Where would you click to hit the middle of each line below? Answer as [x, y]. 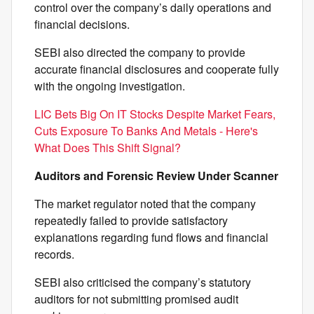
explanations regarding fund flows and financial [151, 238]
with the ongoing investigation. [110, 86]
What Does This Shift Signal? [108, 148]
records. [54, 254]
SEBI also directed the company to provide [140, 53]
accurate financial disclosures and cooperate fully [157, 69]
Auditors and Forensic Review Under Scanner [156, 176]
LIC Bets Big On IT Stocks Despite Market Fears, [155, 114]
